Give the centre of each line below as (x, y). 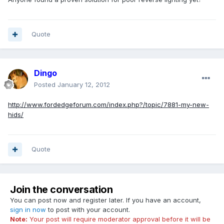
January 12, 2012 (84, 85)
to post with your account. (88, 210)
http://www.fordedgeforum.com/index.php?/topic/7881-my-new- (108, 105)
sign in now (28, 210)
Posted (46, 85)
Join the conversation (61, 190)
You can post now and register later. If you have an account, (105, 200)
